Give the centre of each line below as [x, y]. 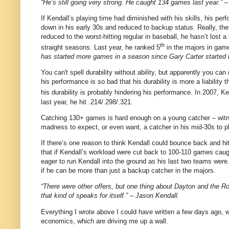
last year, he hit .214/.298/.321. [87, 102]
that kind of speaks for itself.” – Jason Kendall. [110, 196]
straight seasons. [66, 48]
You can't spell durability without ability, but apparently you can [134, 73]
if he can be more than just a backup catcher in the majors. [128, 171]
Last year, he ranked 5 [127, 48]
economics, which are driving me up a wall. [105, 221]
